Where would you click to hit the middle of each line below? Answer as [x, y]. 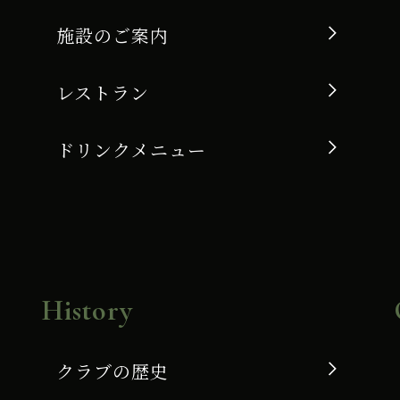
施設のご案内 [112, 35]
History [87, 310]
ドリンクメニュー [131, 149]
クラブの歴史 [112, 371]
